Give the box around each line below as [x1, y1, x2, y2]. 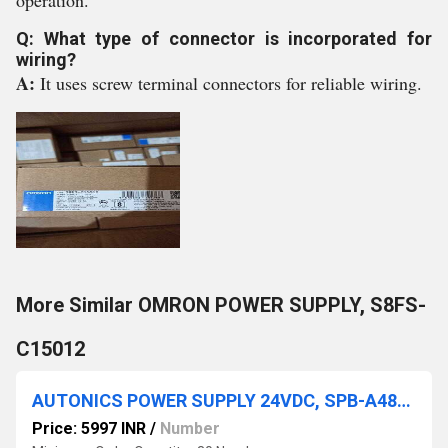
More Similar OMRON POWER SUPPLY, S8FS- [16, 293, 426, 317]
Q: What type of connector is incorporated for [16, 28, 432, 49]
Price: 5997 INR [32, 419, 146, 438]
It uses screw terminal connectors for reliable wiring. [40, 71, 422, 95]
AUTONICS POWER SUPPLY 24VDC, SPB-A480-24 [397, 390, 411, 411]
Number [160, 419, 220, 438]
